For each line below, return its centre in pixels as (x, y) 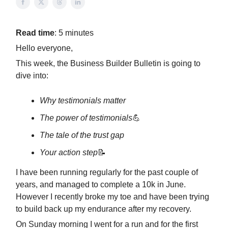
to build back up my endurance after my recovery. (104, 209)
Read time (35, 33)
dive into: (32, 76)
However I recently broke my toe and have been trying (112, 197)
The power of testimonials (86, 118)
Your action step (69, 152)
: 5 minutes (74, 33)
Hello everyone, (44, 48)
